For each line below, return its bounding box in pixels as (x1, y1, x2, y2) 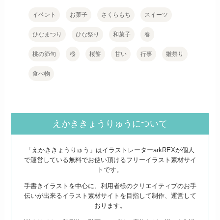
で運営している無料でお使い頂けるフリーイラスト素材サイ (24, 156, 196, 164)
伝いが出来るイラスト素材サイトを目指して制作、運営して (24, 192, 196, 200)
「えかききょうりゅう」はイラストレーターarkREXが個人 (26, 146, 194, 154)
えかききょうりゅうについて (53, 119, 167, 129)
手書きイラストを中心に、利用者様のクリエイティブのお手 (24, 182, 196, 190)
